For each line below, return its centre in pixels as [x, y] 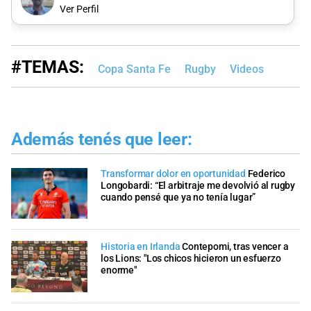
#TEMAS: [48, 67]
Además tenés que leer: [102, 140]
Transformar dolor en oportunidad [173, 174]
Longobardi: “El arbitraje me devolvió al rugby [198, 185]
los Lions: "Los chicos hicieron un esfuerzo [191, 259]
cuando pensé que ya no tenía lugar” [178, 197]
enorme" [119, 271]
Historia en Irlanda [141, 247]
